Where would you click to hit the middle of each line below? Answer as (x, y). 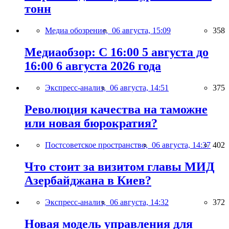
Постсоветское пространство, (98, 145)
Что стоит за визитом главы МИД (120, 166)
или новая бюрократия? (91, 123)
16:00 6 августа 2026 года (93, 66)
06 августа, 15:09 (141, 31)
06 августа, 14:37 (181, 145)
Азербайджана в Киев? (88, 180)
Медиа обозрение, (78, 31)
